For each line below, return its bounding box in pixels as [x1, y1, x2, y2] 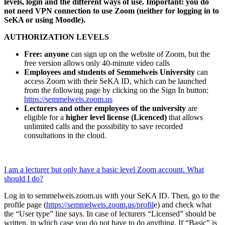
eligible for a [24, 113, 66, 122]
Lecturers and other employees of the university [24, 104, 188, 113]
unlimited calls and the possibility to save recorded [24, 122, 183, 131]
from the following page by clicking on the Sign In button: [24, 86, 208, 95]
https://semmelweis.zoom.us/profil [46, 200, 154, 209]
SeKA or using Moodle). [4, 16, 85, 25]
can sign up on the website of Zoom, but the [71, 50, 210, 59]
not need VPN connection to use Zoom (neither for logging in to [4, 7, 219, 16]
